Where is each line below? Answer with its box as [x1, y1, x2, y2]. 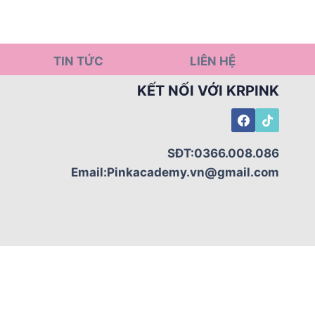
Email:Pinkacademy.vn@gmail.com [71, 165, 279, 179]
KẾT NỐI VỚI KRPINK [137, 82, 279, 99]
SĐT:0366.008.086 [167, 146, 279, 160]
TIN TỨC [53, 54, 103, 68]
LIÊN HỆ [190, 54, 236, 68]
